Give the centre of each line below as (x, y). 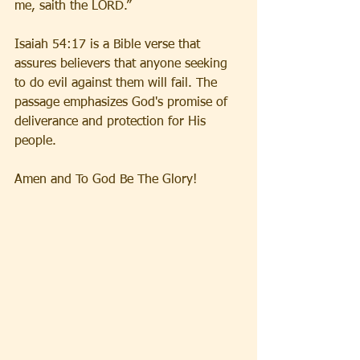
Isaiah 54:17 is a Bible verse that (109, 45)
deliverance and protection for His (112, 123)
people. (35, 142)
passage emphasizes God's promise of (123, 103)
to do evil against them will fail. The (118, 84)
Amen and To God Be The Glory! (106, 180)
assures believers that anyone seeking (123, 65)
